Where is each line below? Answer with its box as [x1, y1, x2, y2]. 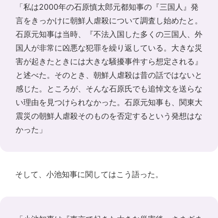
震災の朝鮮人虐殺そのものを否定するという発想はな [16, 111, 202, 121]
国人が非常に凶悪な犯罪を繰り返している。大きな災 [16, 43, 202, 53]
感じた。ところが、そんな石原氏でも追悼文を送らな [16, 84, 202, 93]
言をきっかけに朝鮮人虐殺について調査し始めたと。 [16, 16, 202, 25]
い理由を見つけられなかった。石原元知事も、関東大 [16, 97, 202, 107]
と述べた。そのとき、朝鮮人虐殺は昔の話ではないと [16, 70, 202, 80]
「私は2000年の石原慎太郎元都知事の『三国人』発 [16, 2, 199, 12]
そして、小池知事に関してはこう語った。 [8, 169, 163, 179]
